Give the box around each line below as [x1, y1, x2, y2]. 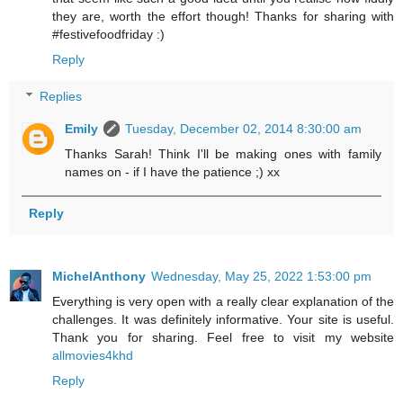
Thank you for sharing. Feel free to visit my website [52, 329, 394, 345]
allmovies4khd [52, 347, 133, 363]
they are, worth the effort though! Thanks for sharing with [52, 8, 394, 23]
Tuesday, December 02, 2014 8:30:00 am [125, 121, 363, 137]
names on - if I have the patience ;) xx [65, 165, 281, 180]
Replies [40, 89, 83, 104]
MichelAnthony [52, 268, 146, 283]
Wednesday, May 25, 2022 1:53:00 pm [151, 268, 372, 283]
